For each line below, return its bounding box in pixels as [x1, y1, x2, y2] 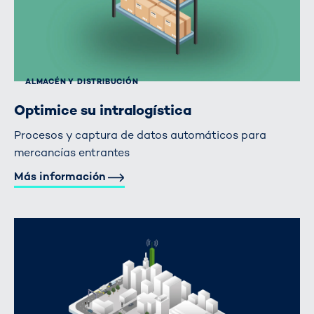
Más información [14, 168, 106, 184]
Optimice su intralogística [14, 100, 191, 119]
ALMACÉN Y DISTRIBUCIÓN [25, 76, 139, 86]
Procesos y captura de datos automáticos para [14, 127, 266, 142]
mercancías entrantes [14, 144, 130, 160]
